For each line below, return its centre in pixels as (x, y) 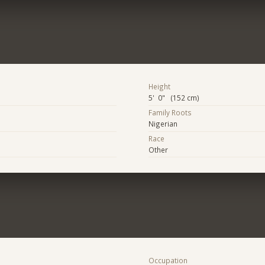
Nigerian (163, 124)
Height (159, 87)
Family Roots (170, 113)
